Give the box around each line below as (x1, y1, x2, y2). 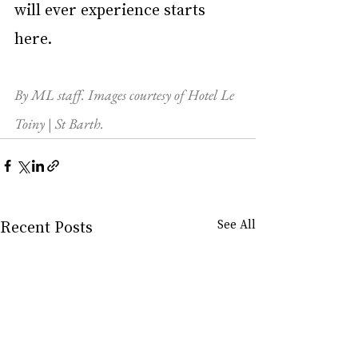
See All (217, 216, 256, 232)
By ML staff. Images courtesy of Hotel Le (14, 86, 237, 104)
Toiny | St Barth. (14, 114, 104, 133)
